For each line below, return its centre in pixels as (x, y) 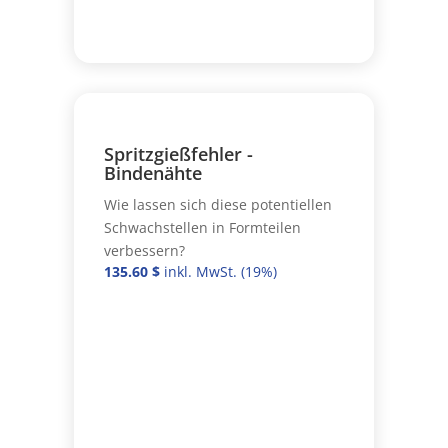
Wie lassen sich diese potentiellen (217, 204)
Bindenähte (152, 172)
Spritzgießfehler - (178, 153)
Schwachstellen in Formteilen (202, 227)
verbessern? (144, 250)
